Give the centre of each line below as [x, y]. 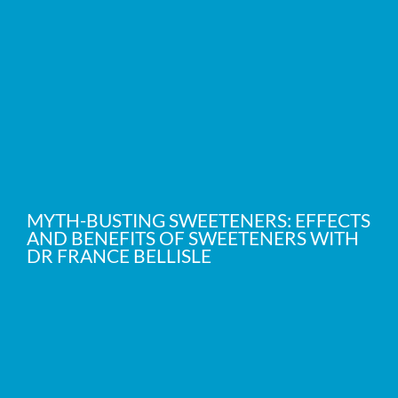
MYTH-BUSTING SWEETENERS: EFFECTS [199, 219]
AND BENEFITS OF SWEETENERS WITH [193, 237]
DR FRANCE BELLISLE [119, 255]
